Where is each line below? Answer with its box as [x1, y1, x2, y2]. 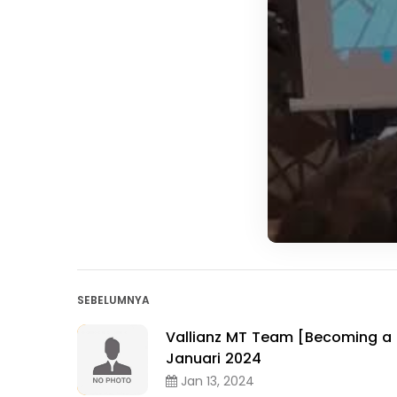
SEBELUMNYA [77, 292, 150, 308]
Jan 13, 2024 [177, 371, 254, 390]
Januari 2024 [166, 347, 261, 369]
